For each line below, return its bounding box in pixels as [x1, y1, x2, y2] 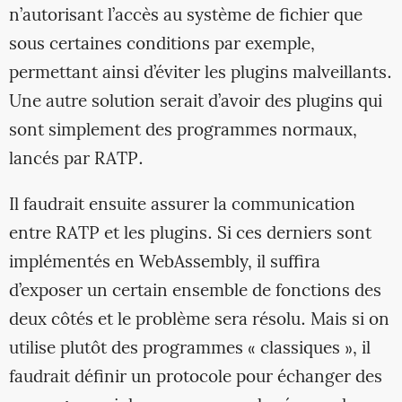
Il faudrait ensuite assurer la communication [8, 191, 355, 219]
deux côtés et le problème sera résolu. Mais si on [8, 306, 389, 334]
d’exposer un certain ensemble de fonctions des [8, 277, 381, 305]
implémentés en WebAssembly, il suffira [8, 249, 320, 276]
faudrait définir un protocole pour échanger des [8, 363, 382, 391]
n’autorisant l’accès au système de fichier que [8, 2, 363, 30]
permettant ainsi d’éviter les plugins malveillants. [8, 59, 392, 87]
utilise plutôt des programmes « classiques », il [8, 335, 371, 363]
